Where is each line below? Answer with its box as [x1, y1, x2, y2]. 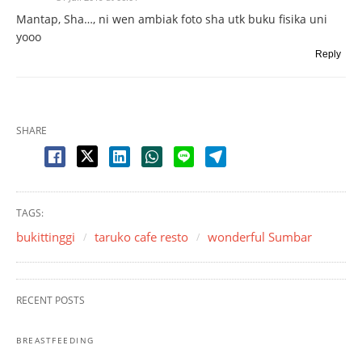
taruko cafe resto [95, 229, 188, 246]
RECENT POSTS [16, 293, 85, 308]
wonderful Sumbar [208, 229, 312, 246]
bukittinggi [16, 229, 75, 246]
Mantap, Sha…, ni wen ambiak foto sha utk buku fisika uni [16, 11, 327, 27]
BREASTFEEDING [16, 335, 95, 347]
